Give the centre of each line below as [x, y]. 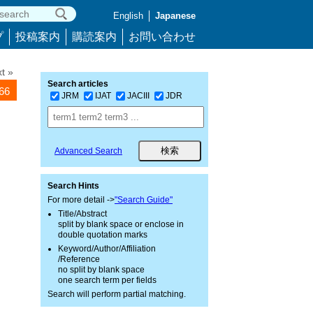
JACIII [138, 95]
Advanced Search [88, 151]
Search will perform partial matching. [117, 294]
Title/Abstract [82, 214]
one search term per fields [107, 280]
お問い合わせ [162, 37]
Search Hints [73, 186]
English [128, 16]
